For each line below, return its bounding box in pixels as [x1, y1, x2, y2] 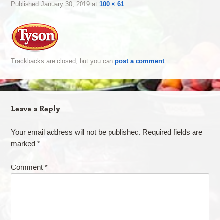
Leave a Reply [10, 104, 60, 113]
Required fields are [142, 128, 202, 136]
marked [10, 139, 37, 148]
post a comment [114, 57, 164, 65]
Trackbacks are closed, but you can [10, 57, 115, 65]
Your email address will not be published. [10, 128, 140, 136]
